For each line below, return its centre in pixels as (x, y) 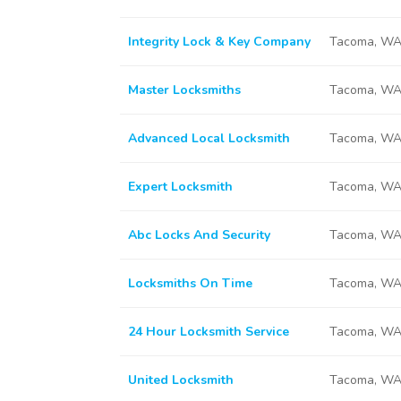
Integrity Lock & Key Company (219, 42)
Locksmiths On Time (190, 283)
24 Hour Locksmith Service (208, 332)
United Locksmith (180, 380)
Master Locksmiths (184, 90)
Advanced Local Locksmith (209, 138)
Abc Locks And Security (199, 235)
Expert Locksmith (180, 187)
